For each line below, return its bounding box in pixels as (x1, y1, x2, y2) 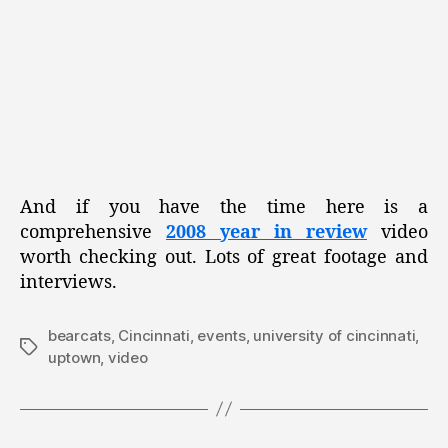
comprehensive (20, 220, 166, 244)
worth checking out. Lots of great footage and (20, 245, 428, 269)
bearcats (48, 325, 111, 345)
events (197, 325, 246, 345)
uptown (48, 347, 101, 367)
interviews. (20, 270, 117, 294)
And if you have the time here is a (20, 195, 428, 219)
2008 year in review (166, 220, 367, 244)
